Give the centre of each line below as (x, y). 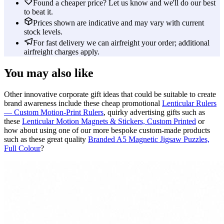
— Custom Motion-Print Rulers (54, 112)
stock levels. (43, 32)
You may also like (49, 73)
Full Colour (22, 148)
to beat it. (38, 12)
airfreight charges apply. (62, 52)
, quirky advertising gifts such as (154, 112)
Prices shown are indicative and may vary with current (118, 23)
